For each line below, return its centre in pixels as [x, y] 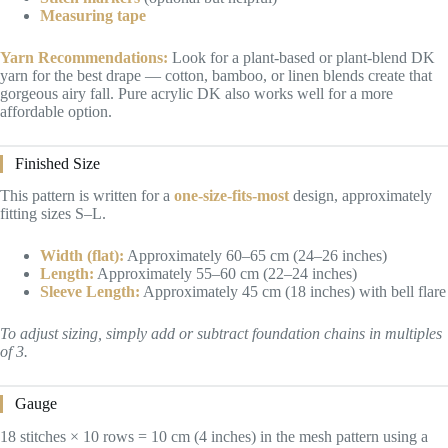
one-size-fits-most [231, 196]
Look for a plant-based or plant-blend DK [301, 57]
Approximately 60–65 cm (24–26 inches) [255, 256]
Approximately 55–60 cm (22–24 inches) [225, 274]
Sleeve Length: [90, 292]
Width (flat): [82, 256]
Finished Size [57, 163]
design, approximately [360, 196]
